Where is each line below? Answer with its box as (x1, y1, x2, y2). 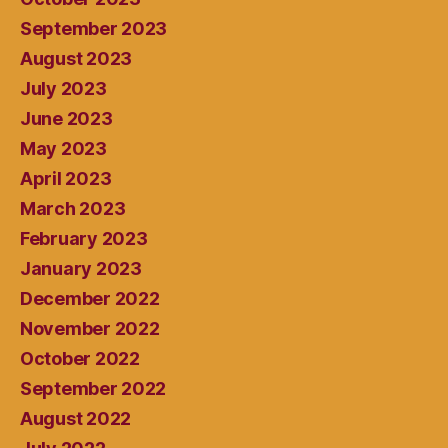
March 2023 (20, 197, 126, 219)
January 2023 (20, 257, 142, 279)
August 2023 (20, 47, 133, 69)
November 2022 (20, 317, 160, 339)
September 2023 (20, 17, 168, 39)
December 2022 (20, 287, 160, 309)
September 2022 (20, 377, 167, 399)
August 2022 (20, 407, 132, 429)
